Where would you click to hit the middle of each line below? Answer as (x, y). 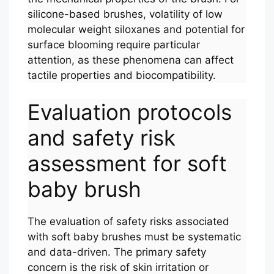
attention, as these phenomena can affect (131, 60)
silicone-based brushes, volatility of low (125, 14)
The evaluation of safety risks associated (128, 221)
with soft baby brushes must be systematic (134, 236)
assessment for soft (127, 163)
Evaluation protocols (130, 112)
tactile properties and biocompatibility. (122, 75)
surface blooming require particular (114, 45)
